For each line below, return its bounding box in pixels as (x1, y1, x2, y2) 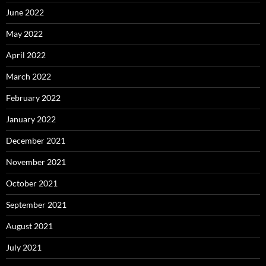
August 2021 (6, 221, 53, 232)
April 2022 (6, 50, 46, 61)
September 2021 (6, 199, 66, 210)
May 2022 (6, 28, 43, 39)
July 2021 (6, 242, 42, 253)
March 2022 (6, 71, 51, 82)
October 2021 (6, 178, 58, 189)
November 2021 (6, 157, 66, 167)
